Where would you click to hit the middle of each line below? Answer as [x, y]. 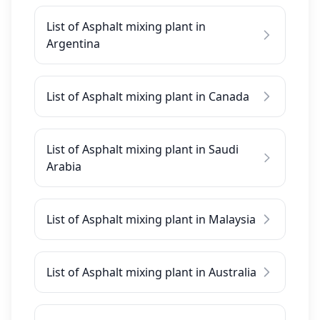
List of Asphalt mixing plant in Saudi [142, 149]
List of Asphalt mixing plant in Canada [148, 96]
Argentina [73, 44]
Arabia [64, 166]
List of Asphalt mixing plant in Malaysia [151, 219]
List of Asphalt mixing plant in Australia [151, 272]
